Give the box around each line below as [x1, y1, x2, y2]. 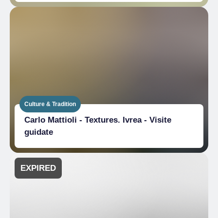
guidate [24, 127, 53, 137]
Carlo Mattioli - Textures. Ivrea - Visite [24, 115, 171, 125]
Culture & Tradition [24, 100, 76, 108]
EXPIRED [20, 163, 56, 173]
